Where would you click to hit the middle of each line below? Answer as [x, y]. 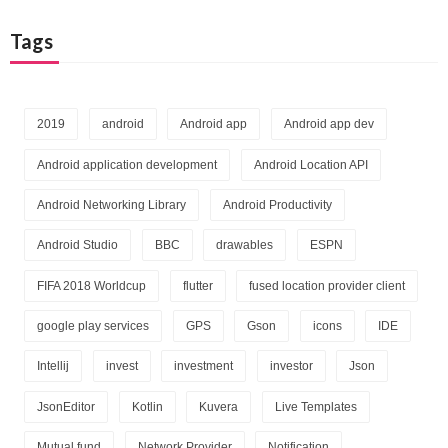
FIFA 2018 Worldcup [91, 285]
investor [291, 366]
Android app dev [328, 124]
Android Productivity [277, 204]
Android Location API [310, 164]
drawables [245, 245]
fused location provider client [327, 285]
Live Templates [315, 406]
